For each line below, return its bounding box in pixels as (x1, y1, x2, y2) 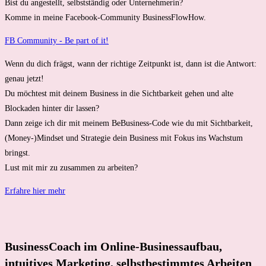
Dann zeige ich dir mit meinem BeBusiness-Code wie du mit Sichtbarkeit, (5, 119, 253, 128)
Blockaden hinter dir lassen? (5, 104, 99, 113)
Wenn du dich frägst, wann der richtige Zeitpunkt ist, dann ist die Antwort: (5, 59, 256, 69)
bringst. (5, 148, 30, 158)
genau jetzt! (5, 74, 44, 84)
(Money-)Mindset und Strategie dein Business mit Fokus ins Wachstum (5, 134, 243, 143)
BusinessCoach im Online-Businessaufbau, (5, 239, 222, 253)
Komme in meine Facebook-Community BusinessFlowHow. (5, 13, 206, 23)
